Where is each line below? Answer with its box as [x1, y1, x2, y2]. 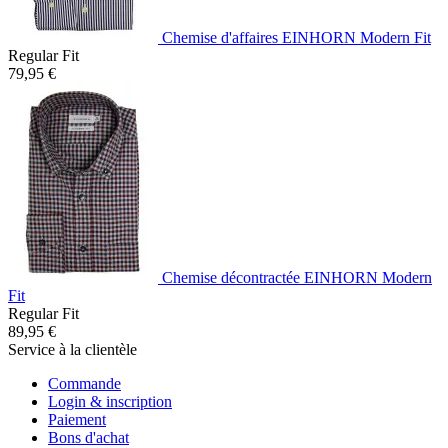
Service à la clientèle [8, 340, 137, 358]
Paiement [48, 410, 106, 428]
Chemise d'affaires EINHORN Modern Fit [162, 28, 431, 46]
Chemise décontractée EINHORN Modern [162, 268, 432, 286]
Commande [48, 374, 121, 392]
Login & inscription [48, 392, 172, 410]
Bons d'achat [48, 428, 129, 446]
